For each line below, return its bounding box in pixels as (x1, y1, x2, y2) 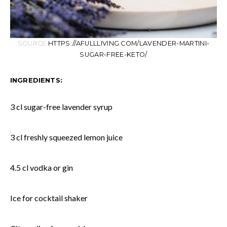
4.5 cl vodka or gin (10, 162, 73, 172)
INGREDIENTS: (10, 75, 62, 84)
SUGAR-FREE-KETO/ (80, 50, 147, 58)
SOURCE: (17, 39, 49, 47)
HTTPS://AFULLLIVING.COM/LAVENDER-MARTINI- (48, 39, 210, 47)
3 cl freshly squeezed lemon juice (10, 132, 123, 142)
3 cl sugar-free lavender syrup (10, 101, 112, 111)
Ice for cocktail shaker (10, 193, 88, 203)
